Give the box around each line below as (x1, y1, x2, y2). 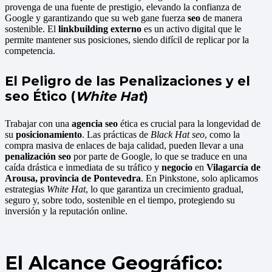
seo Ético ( (5, 89, 75, 104)
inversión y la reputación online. (5, 206, 127, 216)
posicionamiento (16, 129, 82, 140)
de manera (200, 13, 242, 24)
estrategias (5, 184, 47, 194)
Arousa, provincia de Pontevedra (5, 173, 141, 183)
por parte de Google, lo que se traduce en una (71, 151, 247, 161)
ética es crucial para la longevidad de (118, 118, 260, 129)
